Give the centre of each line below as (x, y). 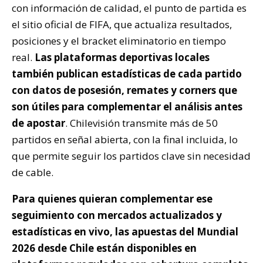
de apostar (38, 123)
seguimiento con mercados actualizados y (117, 215)
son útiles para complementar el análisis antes (127, 106)
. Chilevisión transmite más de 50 (141, 123)
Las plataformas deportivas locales (121, 57)
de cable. (33, 172)
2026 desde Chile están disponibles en (104, 248)
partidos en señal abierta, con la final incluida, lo (125, 139)
